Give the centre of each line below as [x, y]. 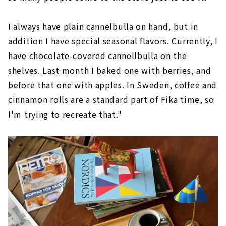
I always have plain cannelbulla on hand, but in [103, 26]
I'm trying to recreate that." [65, 114]
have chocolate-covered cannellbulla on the [98, 55]
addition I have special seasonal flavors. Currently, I [113, 41]
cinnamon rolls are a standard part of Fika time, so [111, 99]
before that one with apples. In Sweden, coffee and [113, 84]
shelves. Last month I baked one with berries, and [110, 70]
